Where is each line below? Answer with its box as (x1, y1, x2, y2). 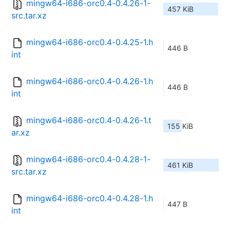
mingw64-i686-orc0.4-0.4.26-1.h (26, 76, 153, 87)
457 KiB (167, 5, 194, 14)
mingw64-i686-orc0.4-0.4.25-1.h (26, 37, 153, 48)
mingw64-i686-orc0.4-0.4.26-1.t (26, 115, 151, 126)
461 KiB (167, 161, 193, 170)
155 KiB (167, 122, 193, 131)
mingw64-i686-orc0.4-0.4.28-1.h (26, 193, 153, 204)
